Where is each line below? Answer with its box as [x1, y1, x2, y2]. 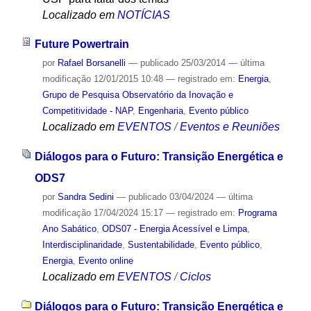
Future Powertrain [34, 38, 129, 51]
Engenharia [137, 106, 183, 117]
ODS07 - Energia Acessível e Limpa [101, 224, 247, 235]
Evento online [78, 255, 133, 267]
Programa [237, 208, 277, 219]
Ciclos [179, 271, 211, 283]
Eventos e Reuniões [179, 121, 280, 133]
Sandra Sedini [57, 192, 114, 203]
